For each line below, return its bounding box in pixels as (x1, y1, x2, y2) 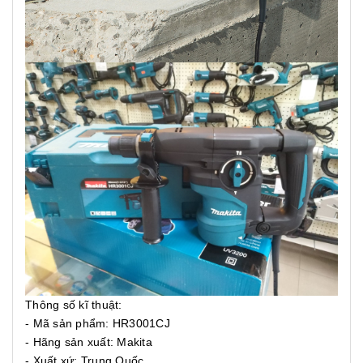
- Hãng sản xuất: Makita (25, 335, 152, 349)
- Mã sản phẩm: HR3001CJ (25, 317, 170, 331)
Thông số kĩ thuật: (25, 298, 122, 312)
